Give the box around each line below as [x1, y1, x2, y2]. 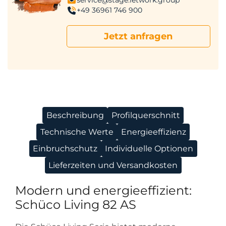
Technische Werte [40, 127, 114, 137]
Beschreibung [46, 110, 104, 120]
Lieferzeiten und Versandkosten [48, 160, 178, 170]
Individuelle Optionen [105, 143, 193, 153]
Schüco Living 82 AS [15, 197, 136, 212]
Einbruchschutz [33, 143, 97, 153]
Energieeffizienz [121, 127, 186, 137]
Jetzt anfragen [104, 30, 173, 42]
